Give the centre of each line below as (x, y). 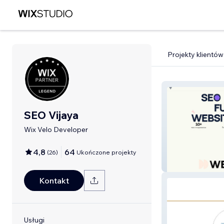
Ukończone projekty (106, 152)
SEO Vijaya (51, 115)
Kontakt (54, 180)
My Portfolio (191, 164)
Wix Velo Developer (56, 129)
